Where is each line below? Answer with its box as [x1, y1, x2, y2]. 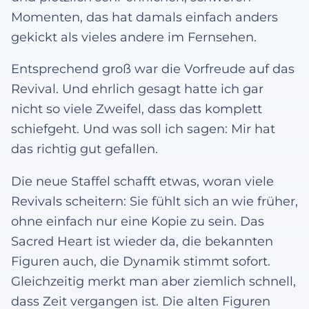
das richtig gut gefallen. [11, 141, 158, 157]
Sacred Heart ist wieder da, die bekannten [11, 233, 273, 248]
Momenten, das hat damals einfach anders [11, 9, 278, 24]
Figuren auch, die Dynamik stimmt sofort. [11, 253, 270, 268]
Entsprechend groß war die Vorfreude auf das [11, 61, 295, 77]
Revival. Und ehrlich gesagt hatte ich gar [11, 81, 263, 97]
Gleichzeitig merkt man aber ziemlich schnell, [11, 273, 296, 288]
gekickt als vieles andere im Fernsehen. [11, 29, 257, 44]
